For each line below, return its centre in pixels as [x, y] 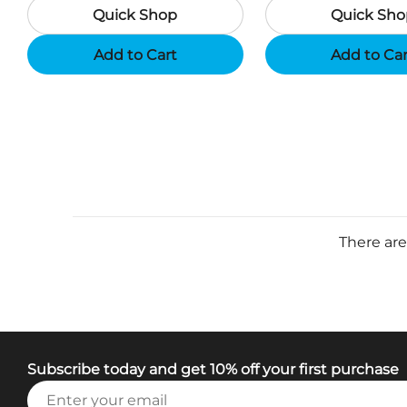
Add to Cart [135, 55]
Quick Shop [135, 15]
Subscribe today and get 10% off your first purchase [213, 370]
